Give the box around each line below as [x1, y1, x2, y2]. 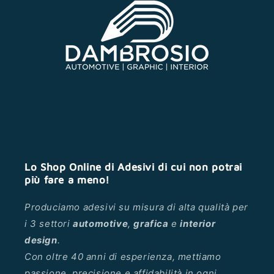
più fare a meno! [24, 174, 111, 187]
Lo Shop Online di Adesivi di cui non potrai [24, 161, 243, 174]
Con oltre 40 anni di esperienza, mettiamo [24, 251, 221, 263]
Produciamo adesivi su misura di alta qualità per [24, 201, 248, 213]
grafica [133, 218, 169, 230]
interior [180, 218, 216, 230]
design [24, 234, 57, 246]
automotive [73, 218, 128, 230]
